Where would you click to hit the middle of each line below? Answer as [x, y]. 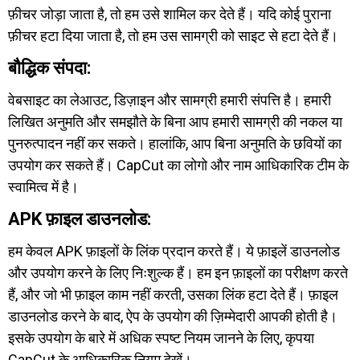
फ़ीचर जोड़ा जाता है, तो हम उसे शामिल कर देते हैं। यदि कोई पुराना [170, 14]
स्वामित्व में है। [43, 187]
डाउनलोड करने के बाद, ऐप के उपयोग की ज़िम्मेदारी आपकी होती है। [173, 316]
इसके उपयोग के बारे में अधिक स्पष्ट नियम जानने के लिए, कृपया [161, 338]
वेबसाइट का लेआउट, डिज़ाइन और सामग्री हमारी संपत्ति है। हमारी [170, 100]
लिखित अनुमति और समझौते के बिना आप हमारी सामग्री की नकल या [175, 122]
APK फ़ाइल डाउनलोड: [80, 219]
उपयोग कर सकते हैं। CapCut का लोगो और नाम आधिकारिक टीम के [178, 165]
